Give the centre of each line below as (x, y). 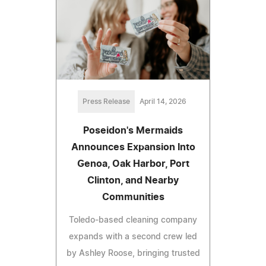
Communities (133, 197)
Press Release (106, 102)
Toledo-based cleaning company (133, 221)
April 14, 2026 (163, 102)
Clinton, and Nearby (133, 181)
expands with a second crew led (133, 237)
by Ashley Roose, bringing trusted (133, 254)
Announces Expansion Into (133, 148)
